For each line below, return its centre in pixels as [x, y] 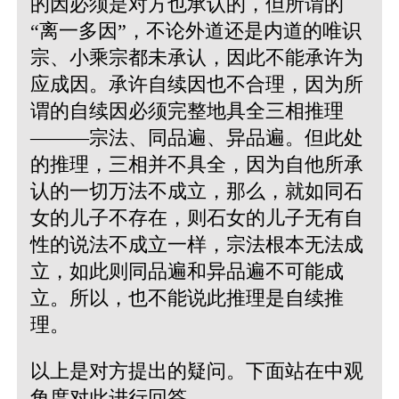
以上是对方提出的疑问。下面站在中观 [196, 370]
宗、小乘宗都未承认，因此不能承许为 [196, 57]
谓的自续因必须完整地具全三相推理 [187, 110]
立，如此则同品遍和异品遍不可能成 [187, 271]
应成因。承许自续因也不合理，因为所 [196, 84]
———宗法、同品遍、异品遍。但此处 [196, 137]
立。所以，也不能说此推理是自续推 [187, 297]
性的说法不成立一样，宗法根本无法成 [196, 244]
